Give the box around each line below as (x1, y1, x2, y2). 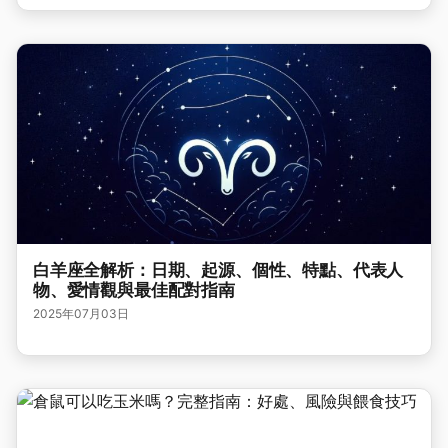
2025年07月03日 (33, 306, 129, 321)
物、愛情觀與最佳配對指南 (33, 280, 235, 300)
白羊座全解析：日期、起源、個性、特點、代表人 (33, 260, 404, 280)
